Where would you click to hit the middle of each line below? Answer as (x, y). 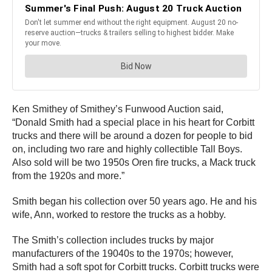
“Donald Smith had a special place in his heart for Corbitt (133, 123)
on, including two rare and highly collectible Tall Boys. (127, 149)
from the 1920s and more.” (68, 176)
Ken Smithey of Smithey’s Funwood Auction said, (118, 109)
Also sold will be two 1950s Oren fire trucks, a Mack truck (134, 163)
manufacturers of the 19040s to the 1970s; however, (123, 254)
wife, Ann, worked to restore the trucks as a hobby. (119, 215)
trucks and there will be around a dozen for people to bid (132, 136)
